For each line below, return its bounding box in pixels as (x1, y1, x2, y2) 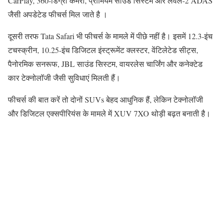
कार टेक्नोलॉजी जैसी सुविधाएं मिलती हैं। (8, 72, 120, 83)
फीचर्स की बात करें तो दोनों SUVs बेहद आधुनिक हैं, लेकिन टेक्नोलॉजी (8, 94, 203, 105)
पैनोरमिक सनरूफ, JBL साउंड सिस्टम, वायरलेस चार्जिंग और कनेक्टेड (8, 58, 203, 69)
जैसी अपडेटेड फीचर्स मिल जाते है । (8, 9, 108, 20)
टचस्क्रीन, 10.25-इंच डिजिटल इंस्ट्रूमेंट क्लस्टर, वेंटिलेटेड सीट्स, (8, 45, 198, 55)
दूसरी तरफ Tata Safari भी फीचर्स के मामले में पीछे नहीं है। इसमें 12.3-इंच (8, 31, 213, 42)
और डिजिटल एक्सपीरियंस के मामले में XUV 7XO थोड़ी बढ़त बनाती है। (8, 108, 211, 119)
